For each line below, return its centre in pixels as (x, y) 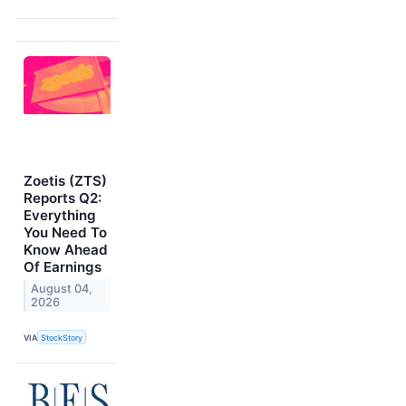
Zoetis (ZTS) (65, 180)
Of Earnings (63, 266)
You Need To (65, 232)
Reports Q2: (63, 198)
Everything (60, 215)
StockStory (62, 337)
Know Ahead (66, 249)
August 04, (62, 288)
